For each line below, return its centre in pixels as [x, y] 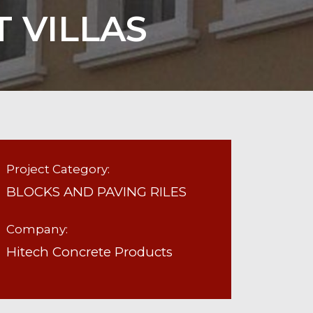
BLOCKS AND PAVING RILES [96, 192]
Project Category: [58, 169]
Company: [37, 229]
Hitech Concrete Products [89, 252]
